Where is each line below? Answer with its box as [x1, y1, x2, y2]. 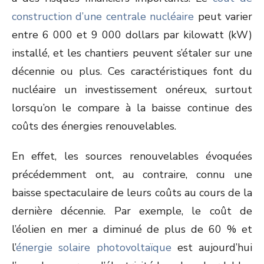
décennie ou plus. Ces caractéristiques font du [12, 64, 252, 78]
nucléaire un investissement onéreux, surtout [12, 82, 252, 97]
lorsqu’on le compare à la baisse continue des [12, 101, 252, 115]
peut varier [194, 9, 253, 24]
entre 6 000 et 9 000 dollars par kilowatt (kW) [12, 28, 252, 42]
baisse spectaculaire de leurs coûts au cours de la [12, 186, 252, 200]
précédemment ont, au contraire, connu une [12, 167, 252, 181]
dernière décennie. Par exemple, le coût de [12, 204, 252, 218]
